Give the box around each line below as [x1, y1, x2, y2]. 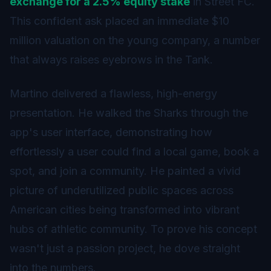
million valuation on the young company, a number [10, 33, 260, 47]
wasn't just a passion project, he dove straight [10, 241, 240, 255]
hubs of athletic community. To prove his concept [10, 222, 257, 235]
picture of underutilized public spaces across [10, 183, 233, 197]
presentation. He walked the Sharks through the [10, 106, 248, 119]
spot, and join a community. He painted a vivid [10, 164, 241, 177]
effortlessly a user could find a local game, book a [10, 145, 259, 158]
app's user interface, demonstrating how [10, 125, 212, 139]
